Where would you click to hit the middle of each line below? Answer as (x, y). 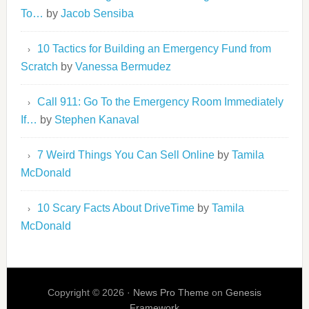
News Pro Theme (171, 292)
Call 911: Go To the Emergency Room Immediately (160, 102)
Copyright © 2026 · (90, 292)
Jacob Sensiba (97, 13)
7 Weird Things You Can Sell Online (126, 155)
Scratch (39, 67)
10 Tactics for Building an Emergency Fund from (154, 49)
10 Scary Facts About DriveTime (116, 208)
